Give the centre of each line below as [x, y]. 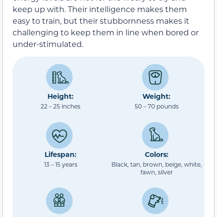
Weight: [156, 96]
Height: [61, 96]
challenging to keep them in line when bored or [106, 32]
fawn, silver [156, 172]
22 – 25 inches [61, 106]
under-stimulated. [48, 44]
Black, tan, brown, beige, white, [156, 164]
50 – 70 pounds [156, 106]
